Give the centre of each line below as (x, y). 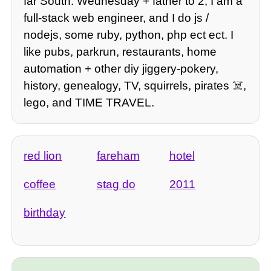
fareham (118, 155)
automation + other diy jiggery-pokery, (121, 69)
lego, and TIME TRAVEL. (89, 103)
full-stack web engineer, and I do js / (116, 18)
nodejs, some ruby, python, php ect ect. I (129, 35)
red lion (43, 155)
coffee (40, 184)
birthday (45, 213)
